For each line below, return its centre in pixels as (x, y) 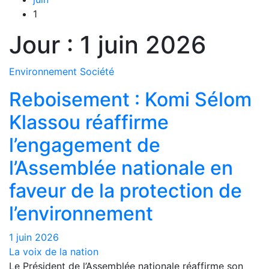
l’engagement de (85, 145)
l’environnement (81, 214)
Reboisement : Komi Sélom (130, 100)
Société (97, 72)
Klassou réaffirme (89, 122)
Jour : (44, 45)
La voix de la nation (54, 252)
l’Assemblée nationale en (121, 168)
